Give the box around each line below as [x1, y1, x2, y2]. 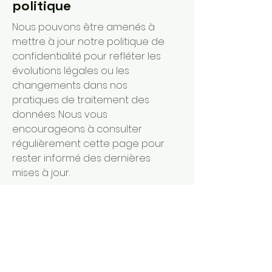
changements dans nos [12, 78, 127, 92]
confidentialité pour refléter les [12, 49, 161, 63]
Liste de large [12, 252, 83, 267]
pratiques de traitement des [12, 93, 149, 107]
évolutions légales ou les [12, 64, 129, 78]
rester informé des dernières [12, 151, 151, 165]
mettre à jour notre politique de [12, 35, 165, 49]
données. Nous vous [12, 107, 107, 121]
